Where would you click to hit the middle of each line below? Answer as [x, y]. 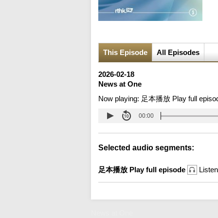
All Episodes [178, 53]
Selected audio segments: [146, 148]
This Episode [125, 53]
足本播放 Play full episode [143, 170]
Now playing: [120, 99]
